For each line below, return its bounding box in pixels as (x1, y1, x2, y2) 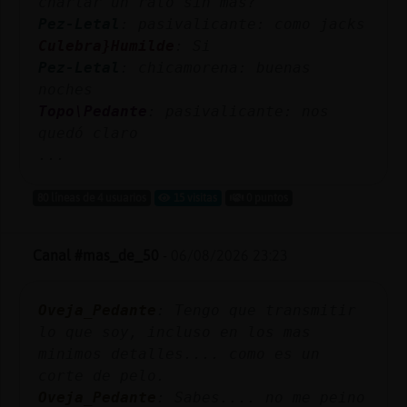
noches (38, 81, 93, 98)
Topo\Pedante (38, 103, 147, 120)
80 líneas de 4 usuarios (36, 192, 146, 204)
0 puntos (243, 192, 288, 204)
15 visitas (171, 192, 218, 204)
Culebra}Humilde (38, 37, 174, 55)
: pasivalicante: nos (147, 103, 329, 120)
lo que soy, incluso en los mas (38, 323, 311, 341)
